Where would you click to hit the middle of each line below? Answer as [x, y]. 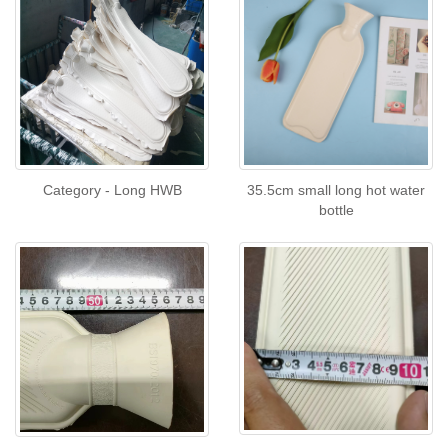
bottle [336, 210]
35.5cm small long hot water [336, 190]
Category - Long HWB [112, 190]
